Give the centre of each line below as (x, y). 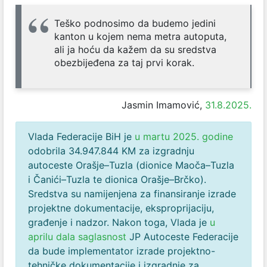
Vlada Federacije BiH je (81, 137)
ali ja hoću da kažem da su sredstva (135, 50)
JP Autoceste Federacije (182, 237)
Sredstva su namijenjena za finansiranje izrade (132, 194)
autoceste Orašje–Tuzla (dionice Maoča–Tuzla (131, 165)
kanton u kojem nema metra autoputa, (140, 37)
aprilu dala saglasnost (77, 237)
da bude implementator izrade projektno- (122, 251)
